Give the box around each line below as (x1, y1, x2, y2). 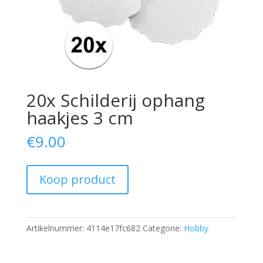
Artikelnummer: (26, 222, 86, 234)
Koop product (39, 171, 116, 188)
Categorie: (142, 222, 184, 234)
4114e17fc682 (86, 222, 140, 234)
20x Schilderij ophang (26, 88, 205, 113)
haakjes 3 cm (26, 106, 133, 130)
